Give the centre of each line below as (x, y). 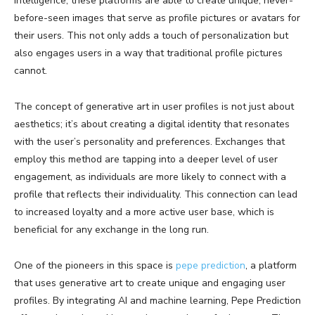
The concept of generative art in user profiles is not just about (154, 106)
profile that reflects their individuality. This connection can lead (156, 194)
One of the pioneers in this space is (95, 265)
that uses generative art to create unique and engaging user (150, 283)
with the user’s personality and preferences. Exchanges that (149, 141)
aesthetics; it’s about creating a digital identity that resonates (152, 124)
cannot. (31, 70)
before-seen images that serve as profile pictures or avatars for (157, 18)
